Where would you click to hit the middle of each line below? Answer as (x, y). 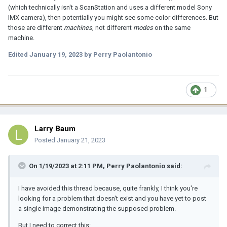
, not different (113, 27)
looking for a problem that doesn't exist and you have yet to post (112, 198)
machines (78, 27)
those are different (36, 27)
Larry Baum (55, 128)
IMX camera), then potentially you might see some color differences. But (113, 17)
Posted (46, 140)
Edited (19, 54)
